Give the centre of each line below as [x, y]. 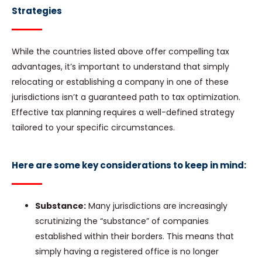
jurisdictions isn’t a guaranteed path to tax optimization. [126, 97]
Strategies [37, 11]
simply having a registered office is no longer [127, 252]
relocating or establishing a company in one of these [120, 82]
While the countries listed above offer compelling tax [120, 52]
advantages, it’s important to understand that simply [120, 67]
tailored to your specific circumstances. [93, 128]
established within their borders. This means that [135, 237]
